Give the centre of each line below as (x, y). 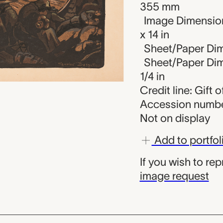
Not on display (175, 118)
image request (174, 176)
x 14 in (154, 34)
